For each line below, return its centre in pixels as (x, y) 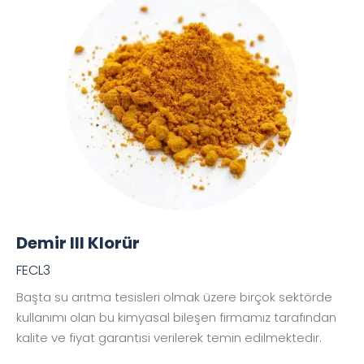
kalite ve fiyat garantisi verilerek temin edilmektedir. (169, 338)
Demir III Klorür (78, 243)
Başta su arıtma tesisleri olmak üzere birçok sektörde (174, 297)
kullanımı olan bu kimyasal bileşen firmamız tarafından (176, 318)
